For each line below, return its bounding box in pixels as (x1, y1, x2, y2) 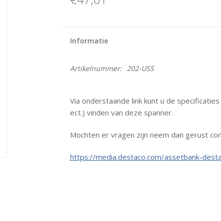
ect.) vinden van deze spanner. (70, 108, 173, 117)
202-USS (126, 64, 154, 73)
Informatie (70, 36, 108, 45)
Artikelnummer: (70, 64, 122, 73)
